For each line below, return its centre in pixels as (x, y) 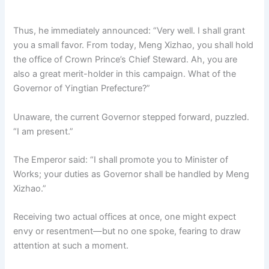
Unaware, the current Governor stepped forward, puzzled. (131, 117)
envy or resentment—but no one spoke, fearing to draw (127, 231)
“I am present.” (44, 131)
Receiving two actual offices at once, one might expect (125, 217)
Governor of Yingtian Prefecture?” (82, 89)
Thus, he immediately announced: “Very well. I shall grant (129, 31)
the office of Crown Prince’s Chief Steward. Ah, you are (125, 60)
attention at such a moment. (71, 246)
